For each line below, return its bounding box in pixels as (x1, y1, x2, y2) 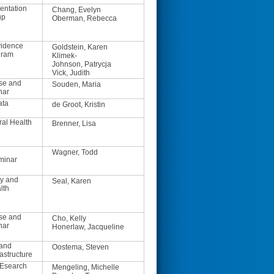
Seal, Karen (52, 177, 91, 185)
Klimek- (52, 51, 77, 60)
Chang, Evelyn (52, 6, 101, 14)
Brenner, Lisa (52, 119, 96, 128)
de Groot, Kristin (52, 100, 105, 109)
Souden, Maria (52, 80, 101, 89)
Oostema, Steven (52, 243, 109, 251)
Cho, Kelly (52, 214, 86, 223)
